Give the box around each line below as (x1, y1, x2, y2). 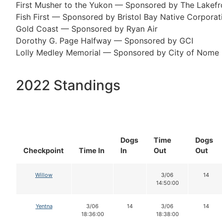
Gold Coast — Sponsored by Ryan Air (16, 23, 158, 34)
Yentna (35, 203, 53, 210)
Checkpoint (23, 146, 64, 155)
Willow (35, 171, 53, 179)
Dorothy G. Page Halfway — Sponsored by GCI (16, 35, 193, 46)
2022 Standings (16, 77, 120, 94)
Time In (79, 146, 105, 155)
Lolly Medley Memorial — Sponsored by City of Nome (16, 47, 219, 57)
